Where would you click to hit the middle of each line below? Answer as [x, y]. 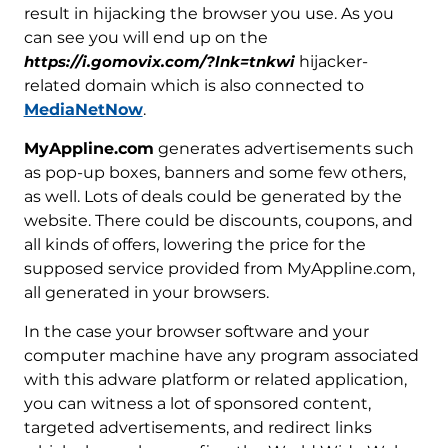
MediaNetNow [83, 109]
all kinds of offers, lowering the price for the [194, 244]
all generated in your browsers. [146, 292]
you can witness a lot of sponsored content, [197, 403]
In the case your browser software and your [196, 331]
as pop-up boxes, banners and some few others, [214, 172]
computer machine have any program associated [221, 355]
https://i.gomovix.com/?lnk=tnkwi [159, 61]
